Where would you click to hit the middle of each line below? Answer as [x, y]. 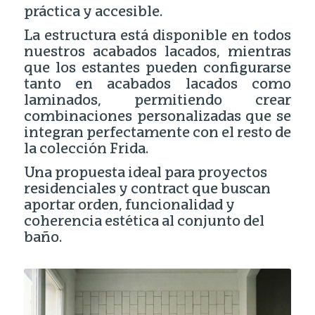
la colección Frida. [86, 149]
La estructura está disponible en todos [157, 36]
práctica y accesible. [93, 12]
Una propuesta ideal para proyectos [145, 173]
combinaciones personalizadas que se [157, 117]
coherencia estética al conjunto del [144, 222]
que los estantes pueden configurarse [157, 69]
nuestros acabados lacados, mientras [157, 52]
